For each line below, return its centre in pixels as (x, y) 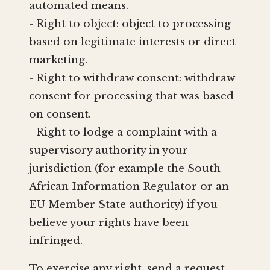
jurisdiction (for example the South (125, 169)
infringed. (56, 241)
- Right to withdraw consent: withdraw (132, 78)
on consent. (60, 115)
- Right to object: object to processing (130, 24)
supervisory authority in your (108, 151)
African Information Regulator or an (129, 187)
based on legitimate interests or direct (132, 42)
